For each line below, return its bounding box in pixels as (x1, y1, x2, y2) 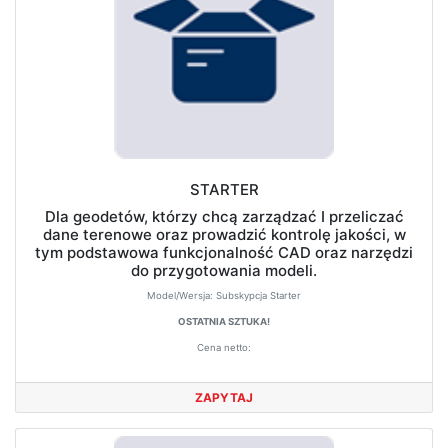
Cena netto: (197, 342, 251, 353)
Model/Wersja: (147, 290, 216, 301)
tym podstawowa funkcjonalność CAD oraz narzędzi (35, 243, 413, 262)
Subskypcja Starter (216, 290, 301, 301)
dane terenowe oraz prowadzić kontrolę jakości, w (42, 225, 406, 244)
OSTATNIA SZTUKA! (178, 316, 270, 327)
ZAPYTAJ (195, 389, 253, 405)
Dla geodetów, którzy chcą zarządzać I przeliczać (44, 207, 404, 226)
